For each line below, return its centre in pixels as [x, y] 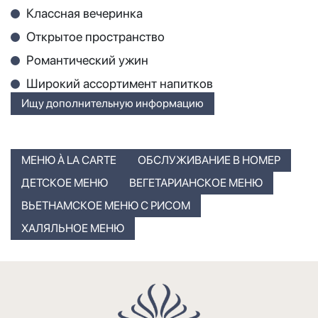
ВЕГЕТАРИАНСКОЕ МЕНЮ [196, 182]
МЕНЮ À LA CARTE [69, 160]
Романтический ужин [87, 60]
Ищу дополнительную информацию [113, 103]
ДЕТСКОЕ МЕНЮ [65, 182]
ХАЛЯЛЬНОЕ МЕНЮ [73, 228]
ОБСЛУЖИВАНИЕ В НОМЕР [209, 160]
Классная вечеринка [84, 13]
